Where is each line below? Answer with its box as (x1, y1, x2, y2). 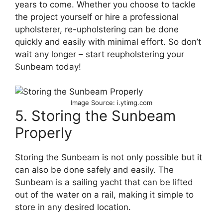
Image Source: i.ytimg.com (71, 99, 152, 107)
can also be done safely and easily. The (15, 165, 174, 175)
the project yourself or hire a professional (15, 11, 179, 22)
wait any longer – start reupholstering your (15, 49, 184, 59)
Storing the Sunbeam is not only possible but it (15, 152, 202, 163)
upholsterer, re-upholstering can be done (15, 24, 179, 34)
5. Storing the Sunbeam (15, 107, 176, 125)
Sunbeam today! (15, 61, 81, 72)
